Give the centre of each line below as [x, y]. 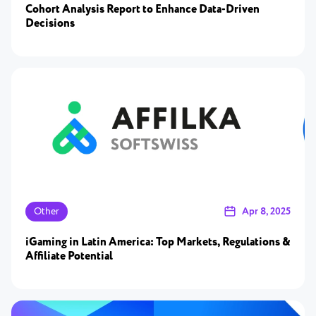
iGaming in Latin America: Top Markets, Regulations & [158, 242]
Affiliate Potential [69, 256]
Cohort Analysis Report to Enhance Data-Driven [142, 10]
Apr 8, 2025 [266, 212]
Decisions [50, 24]
